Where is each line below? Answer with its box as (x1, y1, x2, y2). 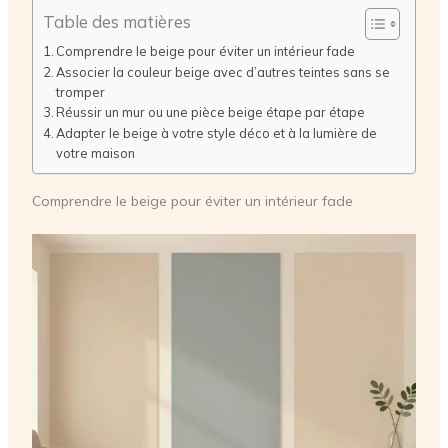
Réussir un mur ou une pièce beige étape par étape (56, 104, 366, 121)
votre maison (56, 145, 136, 162)
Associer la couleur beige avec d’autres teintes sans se (56, 64, 391, 81)
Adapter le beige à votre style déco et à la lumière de (56, 125, 378, 142)
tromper (56, 84, 106, 101)
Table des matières (42, 10, 191, 32)
